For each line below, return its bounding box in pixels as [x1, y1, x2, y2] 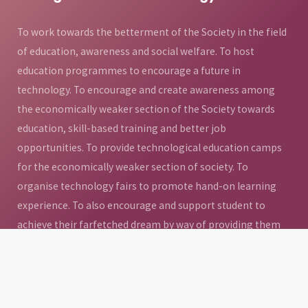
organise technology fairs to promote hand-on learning [17, 179, 276, 192]
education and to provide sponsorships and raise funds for [17, 275, 286, 289]
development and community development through [17, 256, 258, 269]
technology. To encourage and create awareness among [17, 82, 275, 96]
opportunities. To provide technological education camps [17, 140, 282, 154]
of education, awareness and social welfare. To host [17, 44, 254, 58]
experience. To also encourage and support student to [17, 198, 265, 212]
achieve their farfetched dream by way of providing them [17, 217, 280, 231]
